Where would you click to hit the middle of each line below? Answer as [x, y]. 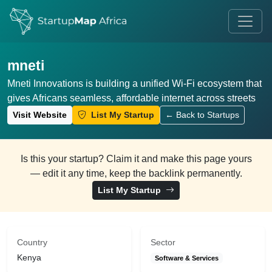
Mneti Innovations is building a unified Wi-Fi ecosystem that [134, 83]
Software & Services [186, 258]
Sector [163, 242]
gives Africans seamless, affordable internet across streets [131, 98]
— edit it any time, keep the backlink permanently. [136, 173]
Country [32, 242]
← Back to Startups [202, 115]
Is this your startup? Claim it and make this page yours [136, 159]
